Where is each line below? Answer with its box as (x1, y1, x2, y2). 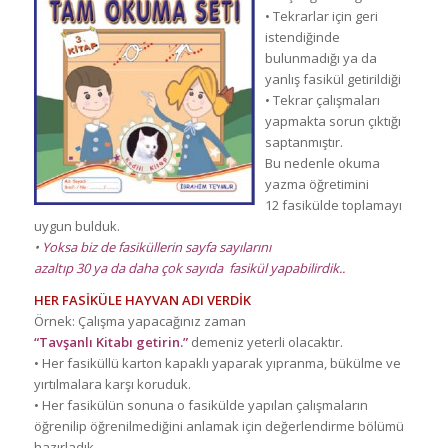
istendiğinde (264, 28, 340, 47)
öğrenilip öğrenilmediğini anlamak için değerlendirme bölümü (33, 417, 404, 436)
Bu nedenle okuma (264, 154, 380, 173)
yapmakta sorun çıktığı (264, 112, 401, 131)
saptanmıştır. (264, 133, 343, 152)
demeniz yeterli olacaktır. (187, 333, 343, 352)
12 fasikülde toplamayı (264, 196, 402, 215)
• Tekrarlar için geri (264, 7, 378, 26)
